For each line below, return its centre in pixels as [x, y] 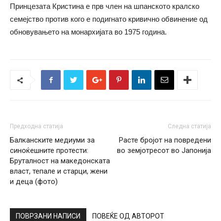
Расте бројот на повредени [165, 140]
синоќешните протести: [49, 150]
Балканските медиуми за [52, 140]
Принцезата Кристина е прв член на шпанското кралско [105, 6]
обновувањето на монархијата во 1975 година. [88, 32]
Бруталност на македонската [60, 161]
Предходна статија [37, 126]
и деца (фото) [34, 182]
